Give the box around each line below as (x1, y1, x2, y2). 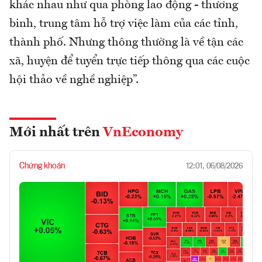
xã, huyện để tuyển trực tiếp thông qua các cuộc (9, 56, 250, 68)
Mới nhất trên (9, 126, 103, 140)
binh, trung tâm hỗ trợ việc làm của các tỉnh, (9, 18, 238, 30)
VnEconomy (103, 126, 183, 140)
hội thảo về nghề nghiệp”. (9, 74, 139, 87)
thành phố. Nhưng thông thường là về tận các (9, 37, 243, 49)
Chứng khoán (19, 162, 65, 171)
